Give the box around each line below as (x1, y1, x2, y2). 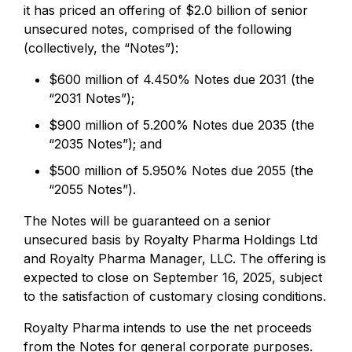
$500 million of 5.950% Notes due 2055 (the (49, 163, 313, 178)
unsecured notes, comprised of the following (24, 21, 291, 37)
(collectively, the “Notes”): (24, 40, 178, 56)
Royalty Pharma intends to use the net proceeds (24, 320, 312, 335)
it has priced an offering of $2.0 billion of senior (24, 2, 308, 18)
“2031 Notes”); (49, 90, 134, 106)
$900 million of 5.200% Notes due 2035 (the (49, 117, 314, 133)
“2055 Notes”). (49, 181, 136, 197)
